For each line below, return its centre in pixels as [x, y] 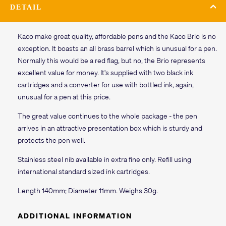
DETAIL [26, 8]
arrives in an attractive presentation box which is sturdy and [110, 128]
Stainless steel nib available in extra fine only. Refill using [104, 159]
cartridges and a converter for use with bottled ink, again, [106, 84]
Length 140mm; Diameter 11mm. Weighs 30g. [88, 190]
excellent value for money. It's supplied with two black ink [105, 72]
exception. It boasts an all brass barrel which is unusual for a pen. [117, 48]
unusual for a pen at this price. [64, 97]
